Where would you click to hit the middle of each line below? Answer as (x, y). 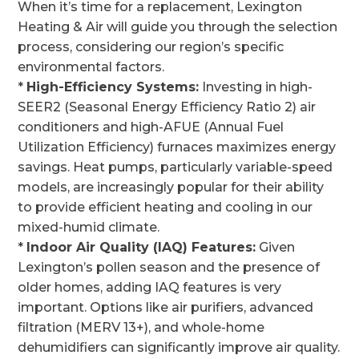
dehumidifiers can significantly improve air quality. (179, 347)
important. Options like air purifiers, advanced (166, 307)
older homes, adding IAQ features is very (150, 287)
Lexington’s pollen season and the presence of (169, 267)
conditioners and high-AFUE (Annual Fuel (151, 127)
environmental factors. (91, 67)
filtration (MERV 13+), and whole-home (141, 327)
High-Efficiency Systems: (113, 87)
